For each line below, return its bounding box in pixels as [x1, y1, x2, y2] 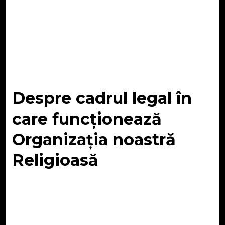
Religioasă [12, 150, 98, 170]
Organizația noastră [12, 130, 176, 150]
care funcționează [12, 109, 162, 129]
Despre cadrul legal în [12, 88, 192, 108]
